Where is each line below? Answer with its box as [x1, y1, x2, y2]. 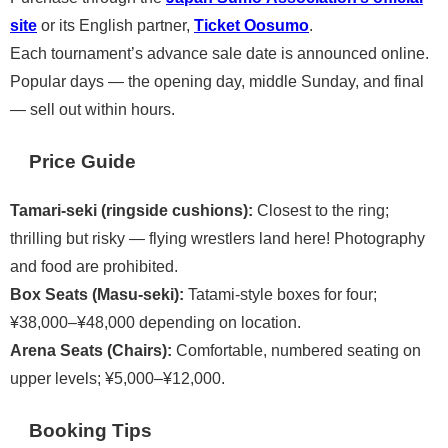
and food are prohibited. [10, 258, 178, 275]
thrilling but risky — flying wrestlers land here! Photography [10, 230, 425, 247]
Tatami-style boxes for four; [184, 286, 377, 303]
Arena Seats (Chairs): [10, 342, 172, 359]
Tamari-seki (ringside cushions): [10, 202, 253, 219]
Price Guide [29, 152, 137, 171]
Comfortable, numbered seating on [172, 342, 421, 359]
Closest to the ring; [253, 202, 389, 219]
